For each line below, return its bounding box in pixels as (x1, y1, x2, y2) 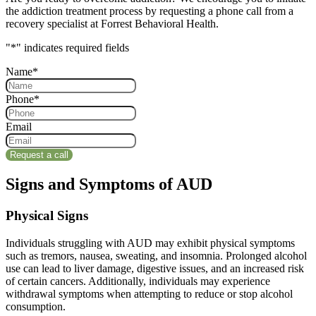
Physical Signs (6, 208, 88, 224)
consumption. (6, 300, 66, 312)
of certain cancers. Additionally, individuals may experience (6, 274, 270, 287)
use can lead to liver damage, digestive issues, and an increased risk (6, 262, 304, 274)
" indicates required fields (16, 42, 129, 54)
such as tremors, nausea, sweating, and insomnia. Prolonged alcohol (6, 249, 307, 262)
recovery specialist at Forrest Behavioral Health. (6, 18, 219, 30)
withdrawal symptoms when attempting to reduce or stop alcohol (6, 287, 293, 300)
